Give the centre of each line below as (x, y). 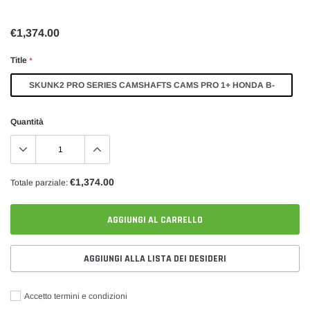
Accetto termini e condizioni (75, 297)
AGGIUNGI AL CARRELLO (155, 220)
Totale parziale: (39, 183)
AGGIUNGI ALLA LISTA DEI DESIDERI (155, 259)
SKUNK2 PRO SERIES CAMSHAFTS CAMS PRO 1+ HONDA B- (152, 85)
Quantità (27, 122)
